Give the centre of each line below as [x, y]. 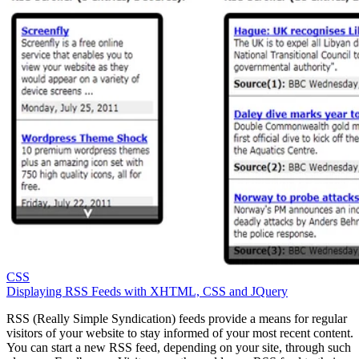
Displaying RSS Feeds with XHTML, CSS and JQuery [147, 292]
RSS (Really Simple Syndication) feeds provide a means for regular [177, 319]
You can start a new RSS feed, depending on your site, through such [179, 348]
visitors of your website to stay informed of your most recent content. [180, 333]
